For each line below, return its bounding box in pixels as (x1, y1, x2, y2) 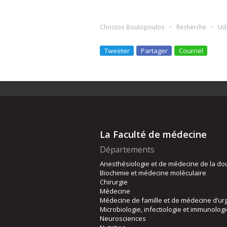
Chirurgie (100, 177, 128, 186)
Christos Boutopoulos (100, 22, 165, 31)
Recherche (176, 22, 206, 31)
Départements (100, 143, 155, 155)
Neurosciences (100, 213, 146, 223)
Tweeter (104, 46, 130, 55)
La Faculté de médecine (100, 128, 207, 140)
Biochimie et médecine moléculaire (100, 168, 206, 177)
